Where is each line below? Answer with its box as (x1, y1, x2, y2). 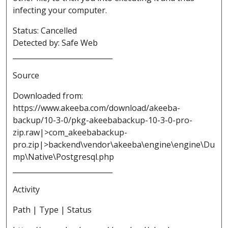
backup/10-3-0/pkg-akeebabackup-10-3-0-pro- (13, 115, 192, 126)
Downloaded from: (13, 90, 83, 102)
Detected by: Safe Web (13, 37, 98, 49)
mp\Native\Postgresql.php (13, 151, 114, 163)
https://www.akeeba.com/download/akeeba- (13, 102, 180, 114)
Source (13, 70, 39, 81)
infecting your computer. (13, 5, 107, 16)
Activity (13, 184, 40, 195)
